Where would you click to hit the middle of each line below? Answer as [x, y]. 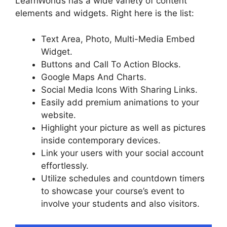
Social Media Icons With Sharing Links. [119, 89]
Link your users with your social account [122, 153]
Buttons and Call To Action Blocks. [111, 64]
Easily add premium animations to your [120, 102]
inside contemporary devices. [101, 140]
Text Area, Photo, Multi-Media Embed [118, 39]
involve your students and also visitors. [120, 203]
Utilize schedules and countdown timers [123, 178]
